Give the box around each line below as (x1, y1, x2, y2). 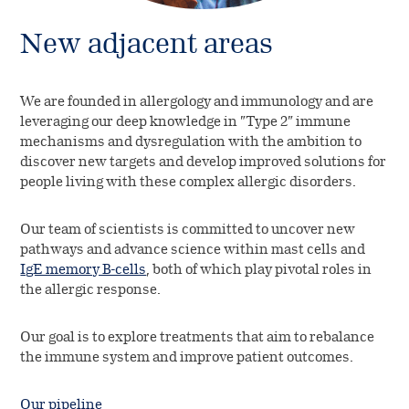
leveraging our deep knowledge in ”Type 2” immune (20, 111, 351, 130)
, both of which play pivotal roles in (146, 259, 372, 278)
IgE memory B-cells (20, 259, 147, 278)
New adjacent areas (20, 25, 274, 61)
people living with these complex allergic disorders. (20, 172, 357, 190)
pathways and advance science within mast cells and (20, 239, 366, 257)
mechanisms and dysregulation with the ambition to (20, 131, 362, 150)
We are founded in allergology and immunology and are (20, 91, 374, 110)
